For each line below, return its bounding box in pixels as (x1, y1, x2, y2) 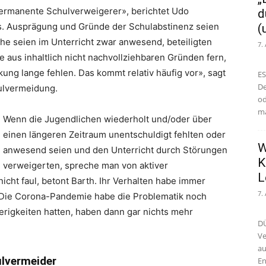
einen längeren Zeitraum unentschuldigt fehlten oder (3, 129, 226, 140)
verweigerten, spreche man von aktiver (3, 160, 168, 171)
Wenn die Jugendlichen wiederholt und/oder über (3, 113, 212, 125)
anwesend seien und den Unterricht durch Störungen (3, 144, 227, 156)
